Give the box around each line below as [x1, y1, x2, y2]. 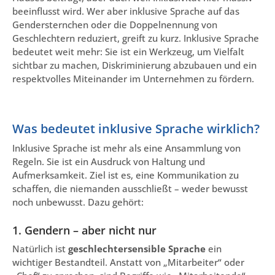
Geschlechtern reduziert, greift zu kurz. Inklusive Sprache [12, 32, 259, 45]
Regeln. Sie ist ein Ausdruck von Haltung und [12, 155, 205, 168]
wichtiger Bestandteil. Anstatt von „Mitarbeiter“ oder [12, 255, 244, 268]
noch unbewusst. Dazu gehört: [12, 195, 144, 208]
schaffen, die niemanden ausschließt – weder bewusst [12, 182, 248, 195]
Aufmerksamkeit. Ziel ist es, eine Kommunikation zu [12, 168, 239, 181]
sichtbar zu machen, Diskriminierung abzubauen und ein [12, 59, 257, 72]
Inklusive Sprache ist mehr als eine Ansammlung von [12, 141, 241, 154]
